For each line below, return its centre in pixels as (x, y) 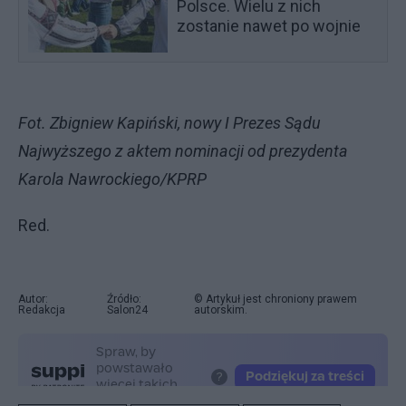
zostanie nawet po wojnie (269, 25)
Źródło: (124, 299)
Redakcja (42, 309)
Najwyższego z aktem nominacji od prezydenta (183, 150)
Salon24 (127, 309)
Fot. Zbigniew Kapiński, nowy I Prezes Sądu (169, 122)
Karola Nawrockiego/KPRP (112, 179)
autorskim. (220, 309)
